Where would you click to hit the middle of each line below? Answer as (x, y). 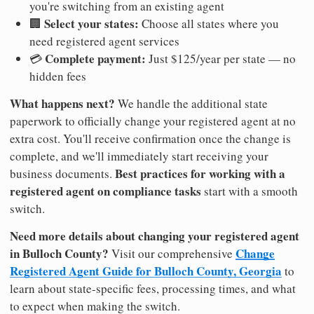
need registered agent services (104, 41)
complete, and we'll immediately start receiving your (139, 156)
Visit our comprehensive (172, 254)
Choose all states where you (209, 24)
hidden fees (58, 76)
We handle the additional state (191, 104)
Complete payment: (95, 59)
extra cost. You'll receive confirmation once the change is (150, 139)
